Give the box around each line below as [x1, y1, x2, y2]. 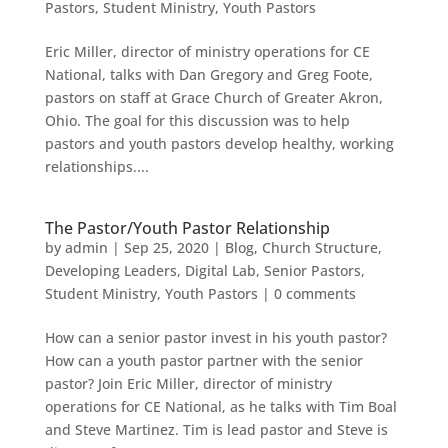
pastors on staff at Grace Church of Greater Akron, [44, 87, 383, 107]
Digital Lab [184, 260, 256, 280]
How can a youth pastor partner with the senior [44, 350, 363, 370]
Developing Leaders [44, 260, 177, 280]
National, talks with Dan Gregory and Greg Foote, [44, 64, 373, 84]
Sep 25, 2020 [123, 237, 209, 257]
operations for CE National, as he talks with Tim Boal [44, 396, 397, 416]
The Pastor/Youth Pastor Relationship [44, 216, 330, 239]
